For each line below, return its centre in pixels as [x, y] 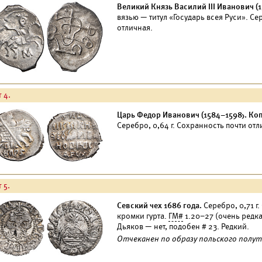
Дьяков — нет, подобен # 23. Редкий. [183, 227]
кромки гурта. [143, 216]
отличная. [135, 28]
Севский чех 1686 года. [159, 206]
